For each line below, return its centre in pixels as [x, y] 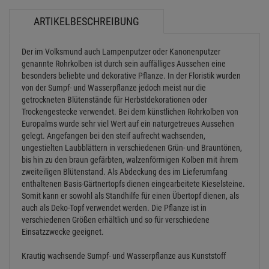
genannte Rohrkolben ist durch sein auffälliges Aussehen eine [124, 63]
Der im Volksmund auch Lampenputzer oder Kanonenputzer [121, 51]
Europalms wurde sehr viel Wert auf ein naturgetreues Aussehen [128, 123]
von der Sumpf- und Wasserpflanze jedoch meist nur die [114, 87]
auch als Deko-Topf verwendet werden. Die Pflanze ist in [114, 207]
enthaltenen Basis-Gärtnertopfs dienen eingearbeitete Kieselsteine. [133, 183]
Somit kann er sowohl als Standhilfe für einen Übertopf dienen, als [130, 195]
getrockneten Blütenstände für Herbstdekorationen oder [114, 99]
